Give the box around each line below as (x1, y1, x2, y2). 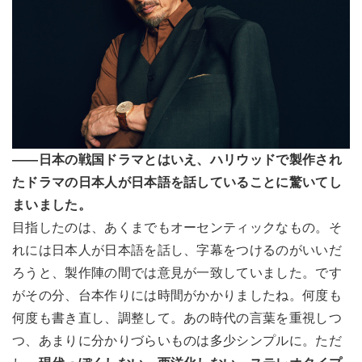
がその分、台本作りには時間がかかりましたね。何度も (12, 288, 342, 303)
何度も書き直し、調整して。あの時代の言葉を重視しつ (12, 311, 343, 326)
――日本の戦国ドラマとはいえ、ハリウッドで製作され (12, 153, 342, 167)
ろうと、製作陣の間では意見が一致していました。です (12, 266, 342, 280)
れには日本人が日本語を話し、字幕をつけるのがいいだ (12, 243, 342, 258)
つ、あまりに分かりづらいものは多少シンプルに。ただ (12, 334, 342, 348)
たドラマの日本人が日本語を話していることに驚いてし (12, 175, 342, 190)
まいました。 (12, 198, 91, 213)
